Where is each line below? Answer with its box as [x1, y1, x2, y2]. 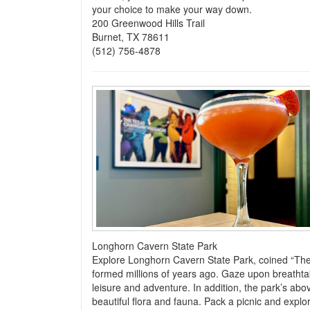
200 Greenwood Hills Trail [92, 16, 208, 30]
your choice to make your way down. [92, 2, 255, 16]
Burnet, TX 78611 [92, 30, 172, 44]
